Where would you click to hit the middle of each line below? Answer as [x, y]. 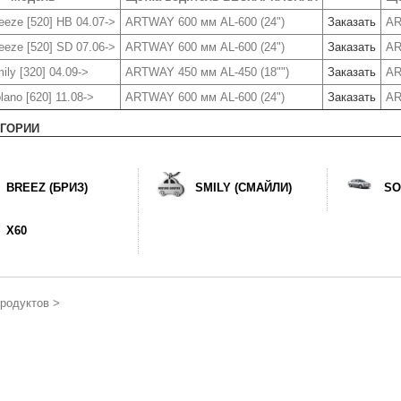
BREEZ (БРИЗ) [47, 188]
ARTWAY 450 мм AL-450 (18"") [207, 72]
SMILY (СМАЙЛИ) [243, 188]
